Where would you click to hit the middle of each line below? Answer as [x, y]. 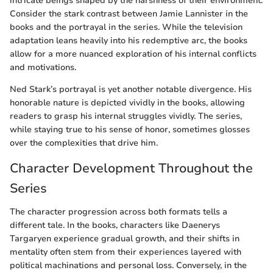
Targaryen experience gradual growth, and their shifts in [125, 238]
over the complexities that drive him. [84, 143]
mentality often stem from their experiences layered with [126, 252]
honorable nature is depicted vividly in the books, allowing [127, 103]
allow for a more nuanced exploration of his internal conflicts [133, 54]
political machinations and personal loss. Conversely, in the [128, 265]
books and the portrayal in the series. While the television [126, 27]
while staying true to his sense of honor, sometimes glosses [130, 130]
